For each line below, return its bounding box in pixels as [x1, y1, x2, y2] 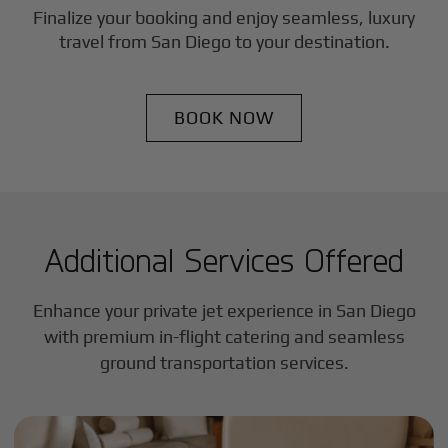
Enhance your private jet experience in [32, 300, 336, 321]
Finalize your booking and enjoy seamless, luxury [33, 7, 415, 28]
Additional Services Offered [44, 240, 404, 279]
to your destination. [230, 31, 390, 52]
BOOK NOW [174, 107, 274, 128]
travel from [58, 31, 151, 52]
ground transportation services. [99, 352, 349, 373]
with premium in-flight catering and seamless [43, 326, 405, 347]
